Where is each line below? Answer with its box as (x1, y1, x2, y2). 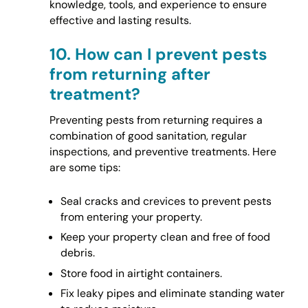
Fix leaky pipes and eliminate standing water (60, 286, 285, 301)
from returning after (49, 63, 210, 85)
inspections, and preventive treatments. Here (49, 144, 276, 159)
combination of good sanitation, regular (49, 129, 247, 144)
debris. (60, 245, 95, 261)
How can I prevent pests (74, 43, 267, 65)
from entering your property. (60, 210, 202, 225)
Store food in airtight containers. (60, 265, 222, 280)
